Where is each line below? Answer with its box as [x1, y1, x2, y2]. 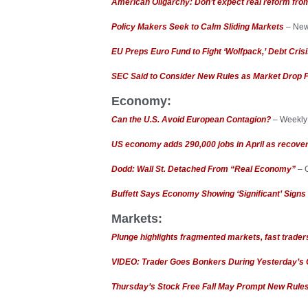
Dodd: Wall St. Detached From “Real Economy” [111, 164, 296, 174]
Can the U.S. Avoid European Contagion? [111, 115, 271, 124]
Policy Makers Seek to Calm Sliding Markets [111, 22, 284, 32]
